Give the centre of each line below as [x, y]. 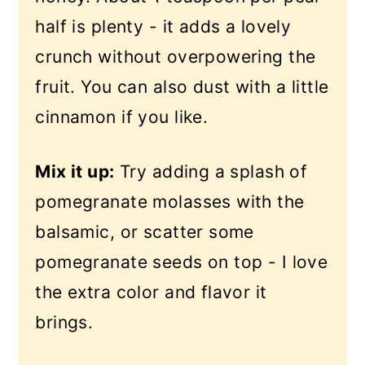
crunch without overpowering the [176, 57]
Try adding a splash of [211, 172]
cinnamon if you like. [122, 117]
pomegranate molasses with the [170, 202]
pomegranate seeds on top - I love [182, 262]
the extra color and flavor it [151, 292]
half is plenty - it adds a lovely [163, 26]
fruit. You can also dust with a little [182, 87]
